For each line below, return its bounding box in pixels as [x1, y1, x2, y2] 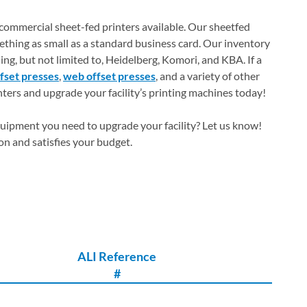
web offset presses [63, 69, 156, 82]
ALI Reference [77, 248, 156, 264]
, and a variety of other [156, 69, 260, 82]
